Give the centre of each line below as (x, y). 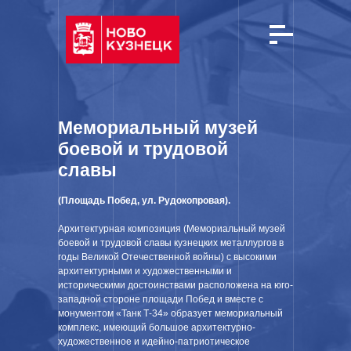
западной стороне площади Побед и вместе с (161, 299)
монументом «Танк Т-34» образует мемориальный (170, 313)
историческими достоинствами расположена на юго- (175, 285)
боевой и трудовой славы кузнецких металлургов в (171, 243)
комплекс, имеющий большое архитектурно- (157, 327)
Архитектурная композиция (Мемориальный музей (172, 229)
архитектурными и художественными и (145, 271)
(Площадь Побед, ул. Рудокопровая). (144, 201)
